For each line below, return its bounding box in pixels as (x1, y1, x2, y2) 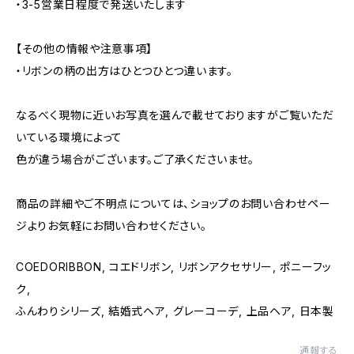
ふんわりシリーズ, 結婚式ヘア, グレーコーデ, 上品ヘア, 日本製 (16, 304, 334, 318)
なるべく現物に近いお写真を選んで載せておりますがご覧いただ (16, 108, 334, 122)
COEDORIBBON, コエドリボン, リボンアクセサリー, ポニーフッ (16, 260, 332, 273)
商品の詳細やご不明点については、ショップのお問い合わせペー (16, 197, 331, 210)
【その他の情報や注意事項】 (16, 42, 153, 55)
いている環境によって (16, 130, 122, 144)
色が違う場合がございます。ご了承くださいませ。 (16, 153, 255, 166)
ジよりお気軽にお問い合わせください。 (16, 219, 207, 232)
